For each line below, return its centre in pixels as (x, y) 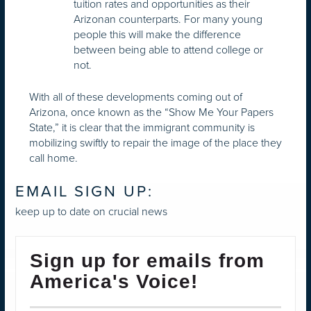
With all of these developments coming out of (136, 96)
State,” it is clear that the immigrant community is (142, 127)
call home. (53, 158)
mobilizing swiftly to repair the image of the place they (155, 142)
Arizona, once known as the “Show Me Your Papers (151, 112)
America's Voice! (114, 282)
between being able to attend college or (168, 49)
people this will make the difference (157, 34)
